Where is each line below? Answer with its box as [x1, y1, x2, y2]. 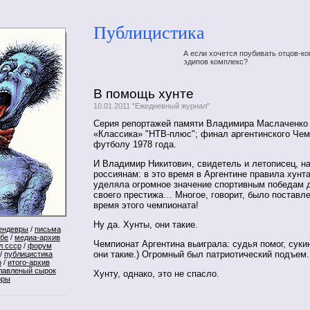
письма [35, 225, 61, 233]
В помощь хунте [93, 86, 194, 101]
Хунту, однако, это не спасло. [93, 268, 219, 279]
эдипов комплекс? [183, 57, 248, 66]
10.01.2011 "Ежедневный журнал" [93, 101, 210, 110]
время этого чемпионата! [93, 200, 199, 211]
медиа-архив [15, 233, 60, 241]
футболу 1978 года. [93, 139, 176, 150]
